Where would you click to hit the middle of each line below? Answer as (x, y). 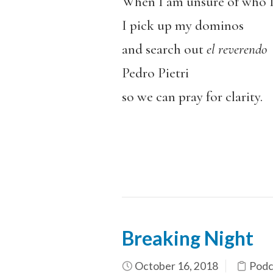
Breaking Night (187, 238)
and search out (164, 50)
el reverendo (236, 50)
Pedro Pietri (155, 73)
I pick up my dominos (183, 26)
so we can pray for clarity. (192, 97)
